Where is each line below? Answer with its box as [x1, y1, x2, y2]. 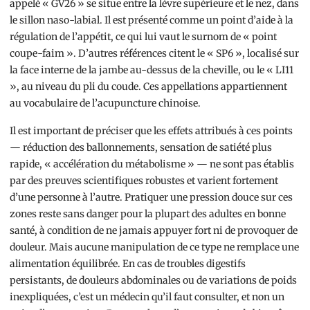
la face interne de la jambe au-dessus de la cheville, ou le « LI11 [10, 64, 293, 77]
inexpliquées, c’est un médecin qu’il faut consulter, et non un [10, 291, 284, 304]
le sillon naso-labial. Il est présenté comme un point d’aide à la [10, 14, 293, 27]
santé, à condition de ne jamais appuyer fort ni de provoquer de [10, 224, 298, 237]
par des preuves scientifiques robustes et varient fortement [10, 174, 278, 188]
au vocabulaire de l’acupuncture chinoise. [10, 97, 201, 110]
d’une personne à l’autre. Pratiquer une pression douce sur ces [10, 191, 293, 204]
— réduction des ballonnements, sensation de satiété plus [10, 141, 272, 154]
